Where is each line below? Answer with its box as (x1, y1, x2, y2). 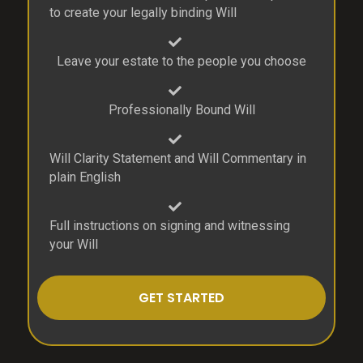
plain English (49, 169, 122, 186)
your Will (49, 237, 99, 253)
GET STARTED (139, 288, 224, 308)
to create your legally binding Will (49, 5, 237, 21)
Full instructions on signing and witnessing (49, 218, 291, 234)
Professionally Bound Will (108, 102, 255, 118)
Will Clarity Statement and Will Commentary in (49, 151, 307, 167)
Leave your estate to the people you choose (57, 53, 306, 70)
